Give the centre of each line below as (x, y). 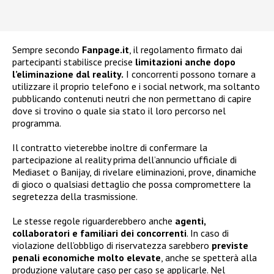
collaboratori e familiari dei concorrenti (99, 233)
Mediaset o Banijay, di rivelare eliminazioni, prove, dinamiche (134, 172)
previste (230, 245)
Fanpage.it (106, 49)
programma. (37, 123)
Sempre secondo (47, 49)
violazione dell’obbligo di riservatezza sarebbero (112, 245)
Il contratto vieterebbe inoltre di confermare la (110, 147)
